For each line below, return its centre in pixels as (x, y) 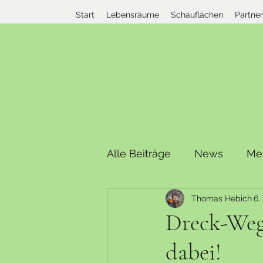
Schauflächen (197, 15)
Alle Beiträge (139, 153)
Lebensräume (133, 15)
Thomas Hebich (222, 198)
